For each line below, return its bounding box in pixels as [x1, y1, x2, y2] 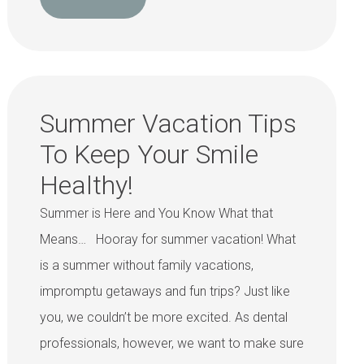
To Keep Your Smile [39, 139, 258, 171]
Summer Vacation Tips [39, 108, 297, 140]
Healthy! [39, 170, 133, 201]
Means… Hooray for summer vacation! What [39, 232, 296, 248]
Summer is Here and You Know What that [39, 206, 273, 222]
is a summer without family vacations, [39, 258, 253, 274]
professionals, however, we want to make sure [39, 336, 304, 352]
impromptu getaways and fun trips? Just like [39, 284, 290, 300]
